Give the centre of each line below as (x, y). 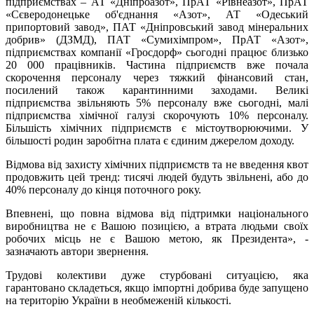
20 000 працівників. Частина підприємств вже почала (157, 65)
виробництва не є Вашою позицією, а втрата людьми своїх (157, 226)
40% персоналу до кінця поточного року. (103, 190)
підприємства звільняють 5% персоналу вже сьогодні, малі (157, 103)
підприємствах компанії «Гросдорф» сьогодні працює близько (157, 53)
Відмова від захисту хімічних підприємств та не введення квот (157, 165)
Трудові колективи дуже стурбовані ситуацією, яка (157, 275)
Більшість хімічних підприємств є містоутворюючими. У (157, 128)
